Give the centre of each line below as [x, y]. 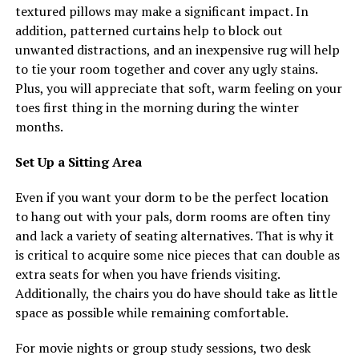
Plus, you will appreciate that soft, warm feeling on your [178, 88]
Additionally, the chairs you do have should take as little [176, 293]
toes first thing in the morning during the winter [157, 107]
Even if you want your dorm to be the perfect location [171, 197]
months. [39, 126]
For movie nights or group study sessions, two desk [163, 347]
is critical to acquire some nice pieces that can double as [177, 254]
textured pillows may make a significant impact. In [161, 11]
